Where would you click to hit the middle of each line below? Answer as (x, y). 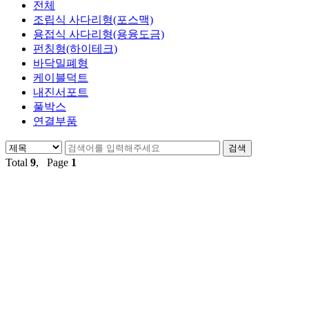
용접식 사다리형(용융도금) (99, 34)
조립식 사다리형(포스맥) (93, 20)
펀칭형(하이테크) (75, 49)
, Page (53, 163)
